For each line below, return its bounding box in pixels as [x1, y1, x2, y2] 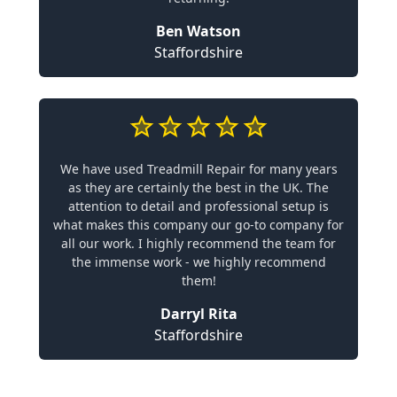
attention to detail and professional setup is [68, 198, 329, 214]
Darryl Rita [160, 304, 237, 323]
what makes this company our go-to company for [53, 216, 344, 233]
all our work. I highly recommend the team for [61, 235, 336, 252]
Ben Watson [156, 21, 241, 41]
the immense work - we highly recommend [71, 253, 326, 270]
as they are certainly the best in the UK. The [68, 179, 329, 196]
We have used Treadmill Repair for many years [59, 160, 338, 177]
